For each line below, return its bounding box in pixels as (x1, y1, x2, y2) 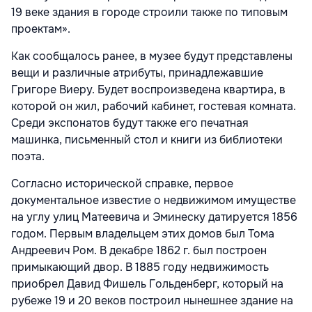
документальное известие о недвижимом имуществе (11, 193, 296, 208)
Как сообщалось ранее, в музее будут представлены (11, 49, 292, 64)
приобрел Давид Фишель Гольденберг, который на (11, 276, 283, 292)
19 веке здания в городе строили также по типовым (11, 5, 288, 20)
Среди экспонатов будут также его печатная (11, 116, 249, 131)
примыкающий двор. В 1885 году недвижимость (11, 260, 269, 275)
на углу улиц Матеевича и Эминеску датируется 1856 (11, 210, 297, 225)
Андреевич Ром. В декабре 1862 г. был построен (11, 243, 267, 258)
